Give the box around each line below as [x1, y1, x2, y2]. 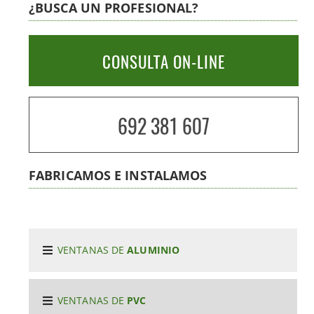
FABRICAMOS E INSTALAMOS [29, 166, 207, 184]
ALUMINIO [127, 243, 180, 257]
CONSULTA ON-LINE [102, 49, 226, 74]
